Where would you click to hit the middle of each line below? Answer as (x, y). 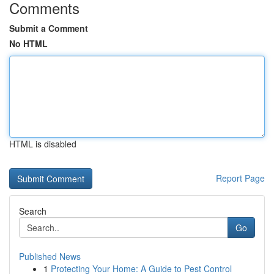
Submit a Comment (49, 28)
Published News (50, 256)
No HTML (28, 43)
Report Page (240, 178)
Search (33, 211)
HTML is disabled (43, 144)
